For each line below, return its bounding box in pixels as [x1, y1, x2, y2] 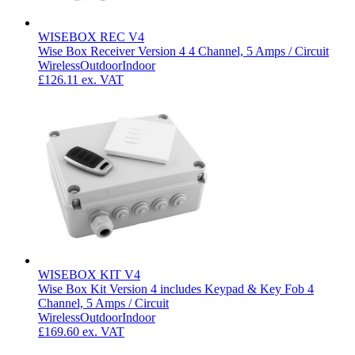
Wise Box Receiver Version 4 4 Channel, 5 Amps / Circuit [38, 44, 329, 59]
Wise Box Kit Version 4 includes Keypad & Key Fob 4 [38, 282, 314, 296]
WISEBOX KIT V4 [38, 268, 140, 282]
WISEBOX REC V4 [38, 30, 144, 44]
